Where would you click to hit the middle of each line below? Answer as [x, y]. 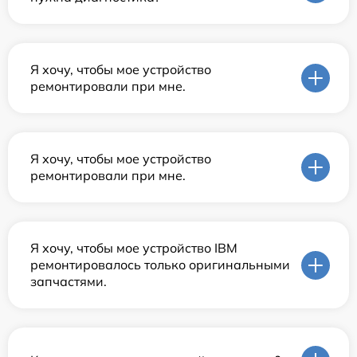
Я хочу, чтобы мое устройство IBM [134, 248]
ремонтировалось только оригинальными [160, 265]
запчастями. [69, 282]
